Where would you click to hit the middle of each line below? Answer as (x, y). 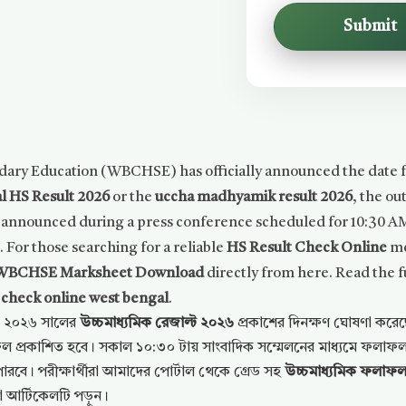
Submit (371, 27)
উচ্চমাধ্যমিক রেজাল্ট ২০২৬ (157, 324)
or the (133, 198)
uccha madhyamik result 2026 (254, 198)
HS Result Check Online (307, 248)
